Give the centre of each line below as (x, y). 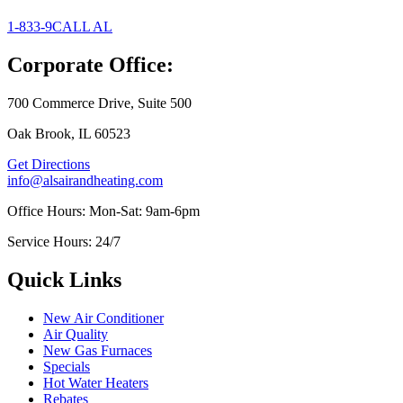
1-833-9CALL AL (60, 27)
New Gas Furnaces (98, 350)
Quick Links (64, 279)
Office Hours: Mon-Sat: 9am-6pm (103, 210)
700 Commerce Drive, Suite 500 (99, 103)
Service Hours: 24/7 (64, 241)
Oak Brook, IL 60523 (69, 133)
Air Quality (76, 334)
